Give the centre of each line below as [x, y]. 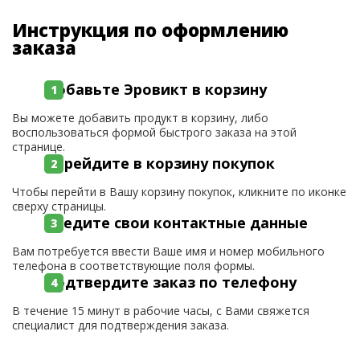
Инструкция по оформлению [150, 30]
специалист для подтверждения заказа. [121, 325]
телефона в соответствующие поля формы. [133, 266]
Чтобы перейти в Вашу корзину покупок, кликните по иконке [179, 192]
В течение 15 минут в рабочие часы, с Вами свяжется [161, 311]
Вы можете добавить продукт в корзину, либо [140, 118]
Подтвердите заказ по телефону [170, 282]
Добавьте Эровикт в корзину [155, 89]
